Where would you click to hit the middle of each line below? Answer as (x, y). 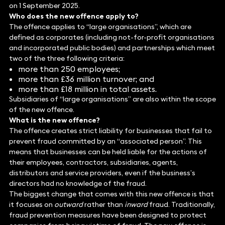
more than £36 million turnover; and (86, 79)
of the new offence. (41, 110)
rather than (103, 205)
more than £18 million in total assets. (87, 89)
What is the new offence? (54, 120)
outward (68, 205)
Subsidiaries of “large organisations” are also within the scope (112, 99)
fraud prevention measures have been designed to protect (107, 215)
